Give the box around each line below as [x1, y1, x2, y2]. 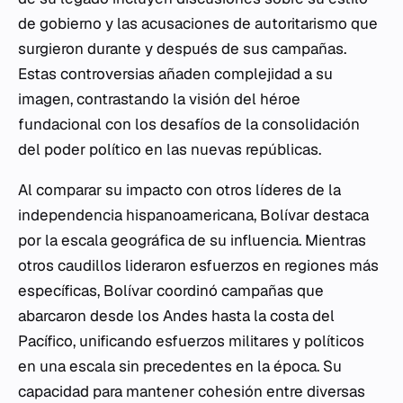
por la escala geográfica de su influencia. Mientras [18, 230, 366, 250]
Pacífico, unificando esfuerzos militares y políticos [18, 331, 364, 351]
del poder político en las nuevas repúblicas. [18, 139, 321, 159]
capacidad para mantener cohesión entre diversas [18, 381, 365, 401]
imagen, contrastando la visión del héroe [18, 89, 300, 109]
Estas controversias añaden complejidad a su [18, 64, 333, 84]
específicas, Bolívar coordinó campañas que [18, 281, 324, 300]
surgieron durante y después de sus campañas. [18, 39, 346, 58]
